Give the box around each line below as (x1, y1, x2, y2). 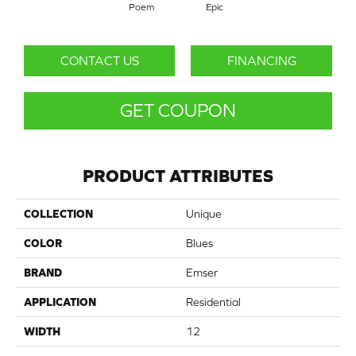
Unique (186, 207, 222, 221)
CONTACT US (60, 53, 139, 68)
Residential (186, 296, 241, 309)
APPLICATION (24, 296, 96, 309)
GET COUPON (120, 100, 236, 122)
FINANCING (226, 53, 296, 68)
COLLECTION (24, 207, 93, 221)
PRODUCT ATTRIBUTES (83, 166, 273, 187)
